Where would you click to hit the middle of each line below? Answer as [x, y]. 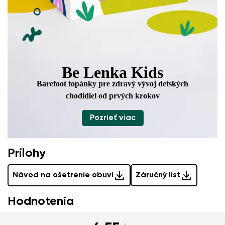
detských [173, 84]
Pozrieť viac [113, 118]
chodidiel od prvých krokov [113, 96]
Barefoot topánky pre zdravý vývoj [97, 84]
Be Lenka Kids [113, 73]
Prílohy [27, 153]
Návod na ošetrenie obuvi [63, 176]
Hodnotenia [41, 202]
